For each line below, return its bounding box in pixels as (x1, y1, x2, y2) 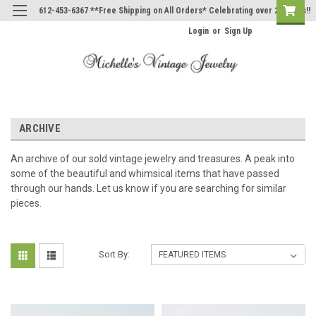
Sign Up (224, 26, 253, 36)
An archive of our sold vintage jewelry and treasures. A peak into (11, 152, 295, 164)
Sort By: (99, 248, 130, 260)
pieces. (11, 197, 44, 209)
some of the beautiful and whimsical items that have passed (11, 167, 279, 179)
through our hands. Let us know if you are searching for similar (11, 182, 286, 194)
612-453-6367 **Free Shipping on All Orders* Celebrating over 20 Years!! (39, 6, 310, 16)
